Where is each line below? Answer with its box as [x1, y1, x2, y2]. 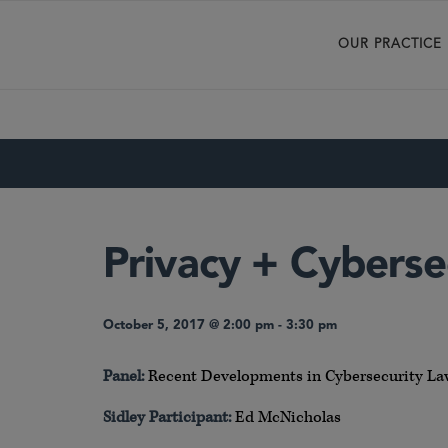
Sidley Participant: [103, 407, 231, 428]
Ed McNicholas [231, 407, 341, 428]
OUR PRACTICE [338, 38, 442, 51]
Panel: [103, 366, 144, 387]
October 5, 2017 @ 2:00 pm [103, 319, 274, 332]
